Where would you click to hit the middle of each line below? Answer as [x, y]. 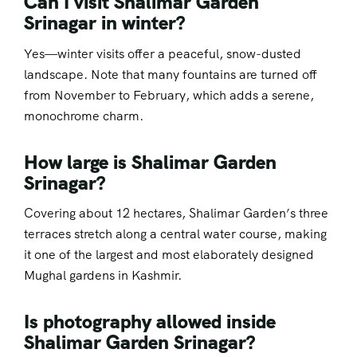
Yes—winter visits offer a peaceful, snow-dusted [163, 53]
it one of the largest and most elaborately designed [169, 254]
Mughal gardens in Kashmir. [103, 275]
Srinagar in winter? [104, 23]
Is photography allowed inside [150, 321]
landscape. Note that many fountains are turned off [171, 74]
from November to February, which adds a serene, [169, 95]
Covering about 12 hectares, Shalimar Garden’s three [176, 213]
